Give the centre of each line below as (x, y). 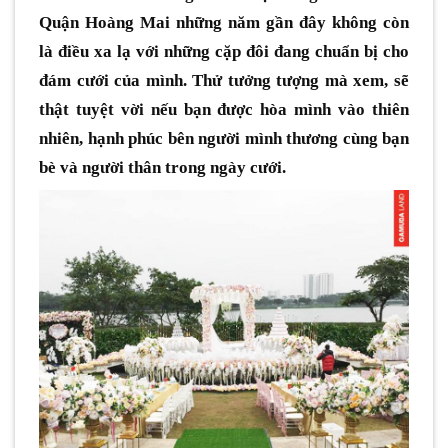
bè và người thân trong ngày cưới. (162, 167)
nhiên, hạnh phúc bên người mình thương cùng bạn (224, 138)
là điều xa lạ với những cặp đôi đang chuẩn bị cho (224, 51)
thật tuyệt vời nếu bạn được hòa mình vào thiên (224, 109)
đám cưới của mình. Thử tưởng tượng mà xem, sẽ (224, 80)
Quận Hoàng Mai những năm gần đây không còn (224, 22)
